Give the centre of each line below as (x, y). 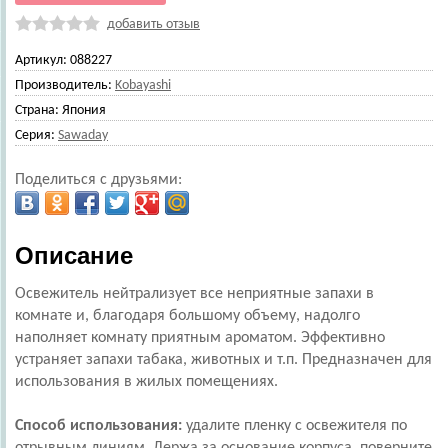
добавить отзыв (153, 24)
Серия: (35, 135)
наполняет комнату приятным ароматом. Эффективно (200, 338)
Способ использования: (98, 426)
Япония (84, 110)
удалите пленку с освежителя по (294, 426)
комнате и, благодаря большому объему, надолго (187, 316)
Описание (74, 255)
